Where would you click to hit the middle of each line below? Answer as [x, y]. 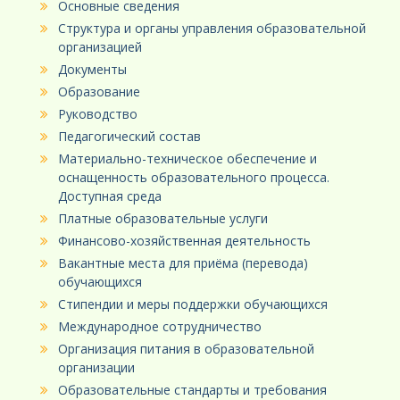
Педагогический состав [129, 137]
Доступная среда [110, 196]
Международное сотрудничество [160, 327]
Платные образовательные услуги [163, 219]
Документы [92, 70]
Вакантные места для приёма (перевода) [183, 263]
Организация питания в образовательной [186, 349]
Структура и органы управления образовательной [212, 29]
